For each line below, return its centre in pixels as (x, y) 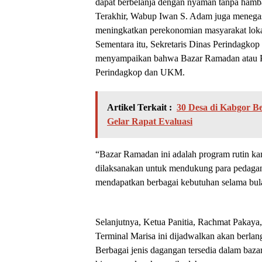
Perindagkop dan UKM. (140, 72)
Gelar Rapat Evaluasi (150, 121)
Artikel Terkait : (139, 107)
